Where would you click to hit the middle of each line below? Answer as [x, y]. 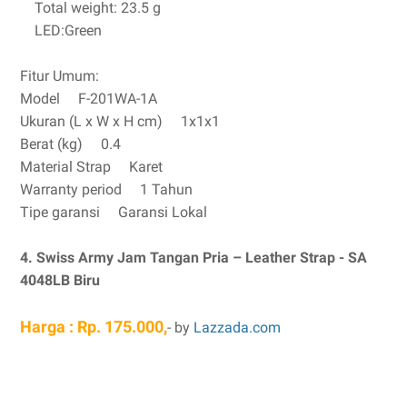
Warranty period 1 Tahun [106, 189]
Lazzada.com [239, 328]
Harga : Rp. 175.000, [94, 327]
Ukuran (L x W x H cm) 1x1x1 [120, 121]
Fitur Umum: [60, 76]
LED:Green [61, 30]
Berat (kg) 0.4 [70, 144]
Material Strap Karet [91, 167]
